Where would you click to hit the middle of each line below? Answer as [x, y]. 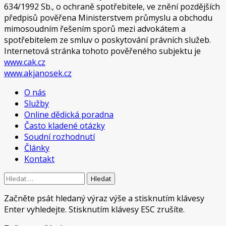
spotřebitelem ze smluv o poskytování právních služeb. [107, 40]
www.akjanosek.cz [38, 73]
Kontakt [39, 159]
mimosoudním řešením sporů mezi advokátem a [95, 29]
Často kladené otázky [65, 125]
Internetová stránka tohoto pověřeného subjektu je [102, 51]
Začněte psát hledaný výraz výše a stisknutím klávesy [104, 198]
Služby [37, 103]
